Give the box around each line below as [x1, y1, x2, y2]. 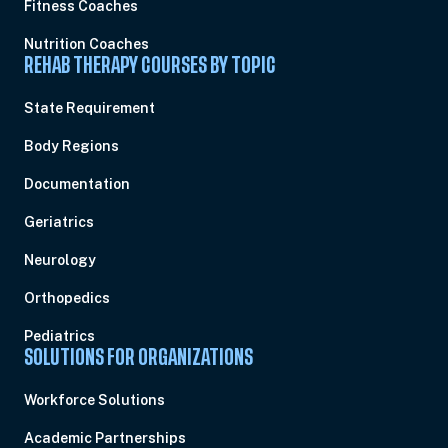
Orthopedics [24, 290, 110, 306]
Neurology [24, 252, 96, 268]
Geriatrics [24, 214, 94, 230]
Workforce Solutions [24, 392, 165, 408]
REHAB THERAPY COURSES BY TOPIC [24, 57, 276, 75]
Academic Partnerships [24, 430, 186, 446]
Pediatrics [24, 328, 95, 344]
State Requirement [24, 100, 155, 116]
